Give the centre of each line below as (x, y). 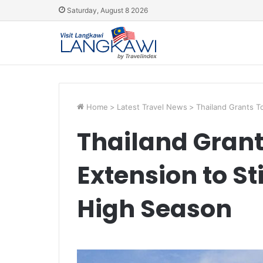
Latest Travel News (152, 107)
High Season (154, 209)
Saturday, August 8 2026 (106, 10)
